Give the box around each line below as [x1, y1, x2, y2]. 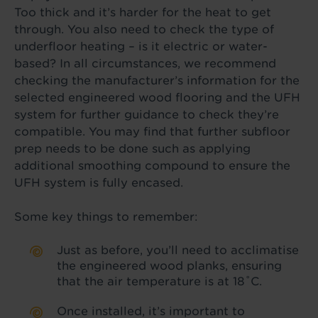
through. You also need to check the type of [14, 23, 274, 36]
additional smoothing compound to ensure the [14, 159, 290, 172]
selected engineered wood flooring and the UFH [14, 91, 300, 104]
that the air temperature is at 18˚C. [57, 275, 265, 288]
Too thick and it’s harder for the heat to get [14, 6, 271, 19]
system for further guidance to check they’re [14, 108, 279, 121]
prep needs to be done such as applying [14, 142, 251, 155]
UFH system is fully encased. [14, 176, 183, 190]
